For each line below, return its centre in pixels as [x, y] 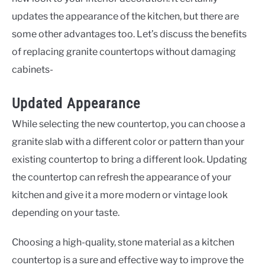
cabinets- [33, 70]
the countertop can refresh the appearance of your [122, 177]
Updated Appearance [76, 104]
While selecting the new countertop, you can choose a [129, 124]
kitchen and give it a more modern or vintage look [120, 195]
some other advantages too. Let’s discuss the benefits [129, 34]
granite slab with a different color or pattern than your [128, 142]
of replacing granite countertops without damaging [124, 52]
